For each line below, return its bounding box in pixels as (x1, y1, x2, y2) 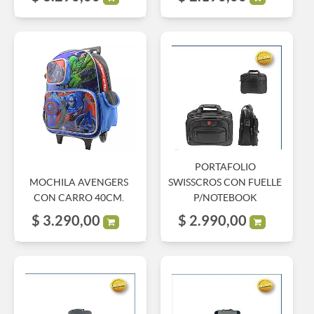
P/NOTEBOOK (193, 191, 257, 203)
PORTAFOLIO (194, 161, 256, 172)
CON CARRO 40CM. (33, 191, 124, 203)
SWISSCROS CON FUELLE (168, 176, 282, 188)
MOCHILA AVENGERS (29, 176, 128, 188)
